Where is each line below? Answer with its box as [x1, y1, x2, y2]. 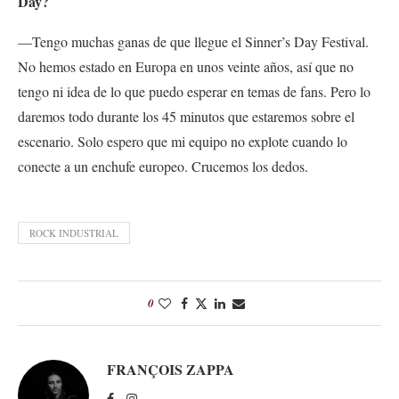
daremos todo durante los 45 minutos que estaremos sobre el [18, 106, 354, 126]
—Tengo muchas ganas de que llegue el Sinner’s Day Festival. [18, 31, 369, 51]
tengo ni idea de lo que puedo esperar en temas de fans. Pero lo [18, 81, 370, 101]
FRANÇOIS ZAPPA [107, 358, 234, 379]
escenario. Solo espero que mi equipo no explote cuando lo [18, 131, 347, 151]
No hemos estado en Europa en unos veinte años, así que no [18, 56, 354, 76]
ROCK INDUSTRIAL [29, 225, 118, 240]
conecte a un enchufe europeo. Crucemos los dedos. [18, 156, 313, 175]
